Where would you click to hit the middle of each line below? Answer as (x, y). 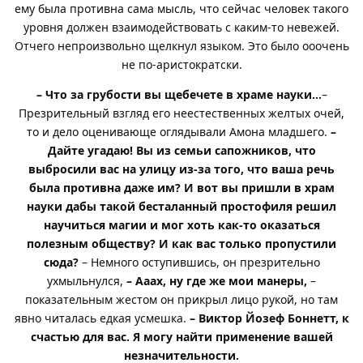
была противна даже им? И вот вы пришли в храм (181, 187)
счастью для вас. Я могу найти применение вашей (181, 336)
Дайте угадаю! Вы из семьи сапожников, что (181, 150)
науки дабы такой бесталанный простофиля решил (181, 206)
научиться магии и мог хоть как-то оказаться (181, 224)
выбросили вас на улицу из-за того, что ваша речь (181, 169)
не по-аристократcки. (181, 64)
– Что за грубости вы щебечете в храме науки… (179, 94)
